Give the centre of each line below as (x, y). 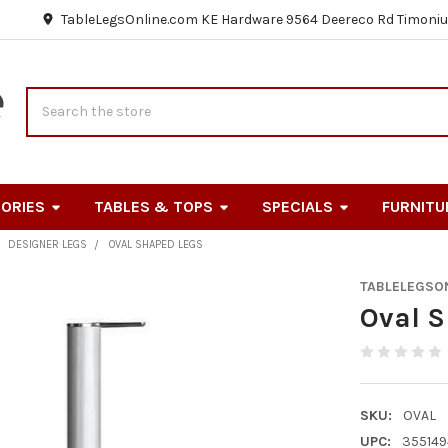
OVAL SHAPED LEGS (156, 244)
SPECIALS (297, 206)
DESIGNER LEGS (48, 244)
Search (48, 97)
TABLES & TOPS (153, 206)
